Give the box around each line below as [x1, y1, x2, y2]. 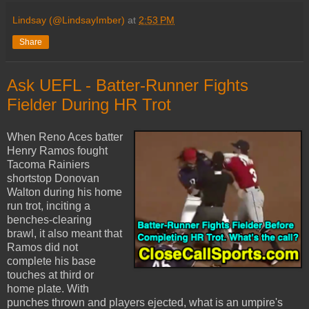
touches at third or [7, 269, 94, 281]
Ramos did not [7, 241, 78, 254]
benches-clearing [7, 214, 92, 226]
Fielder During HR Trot [7, 94, 171, 114]
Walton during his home [7, 186, 122, 199]
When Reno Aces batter [7, 131, 123, 143]
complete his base [7, 255, 96, 268]
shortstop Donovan [7, 172, 99, 185]
